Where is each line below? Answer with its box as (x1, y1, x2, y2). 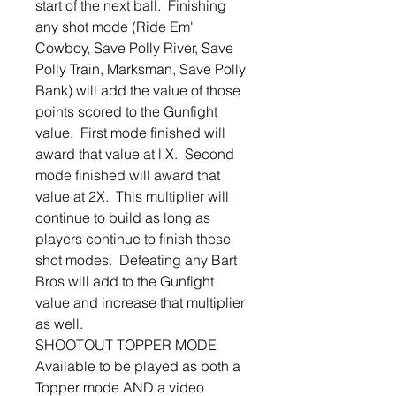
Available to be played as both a (35, 357, 240, 376)
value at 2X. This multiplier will (35, 187, 229, 206)
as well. (35, 315, 83, 333)
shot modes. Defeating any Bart (35, 251, 237, 270)
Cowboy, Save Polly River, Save (35, 39, 233, 57)
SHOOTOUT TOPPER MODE (35, 336, 217, 354)
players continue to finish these (35, 230, 231, 248)
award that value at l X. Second (35, 145, 234, 164)
